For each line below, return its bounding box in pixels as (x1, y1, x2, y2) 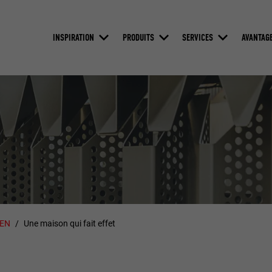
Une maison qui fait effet (23, 219, 115, 229)
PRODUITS (122, 31, 154, 43)
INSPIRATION (52, 31, 94, 43)
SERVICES (182, 31, 214, 43)
